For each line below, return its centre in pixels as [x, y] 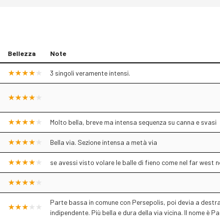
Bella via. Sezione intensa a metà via [104, 142]
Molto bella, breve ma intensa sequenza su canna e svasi [133, 122]
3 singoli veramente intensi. [90, 73]
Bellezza [22, 53]
